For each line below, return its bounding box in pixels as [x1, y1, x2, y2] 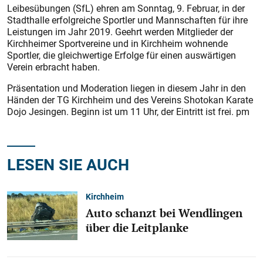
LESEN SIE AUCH [7, 153, 129, 175]
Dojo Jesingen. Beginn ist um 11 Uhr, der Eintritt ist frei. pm [7, 105, 249, 118]
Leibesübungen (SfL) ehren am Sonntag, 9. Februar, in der [7, 2, 245, 15]
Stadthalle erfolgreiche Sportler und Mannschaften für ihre [7, 14, 248, 26]
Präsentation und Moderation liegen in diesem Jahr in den [7, 82, 246, 95]
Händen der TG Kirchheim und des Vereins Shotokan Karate [7, 93, 253, 106]
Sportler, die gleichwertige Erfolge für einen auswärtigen [7, 49, 236, 62]
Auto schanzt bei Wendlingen [86, 205, 242, 221]
